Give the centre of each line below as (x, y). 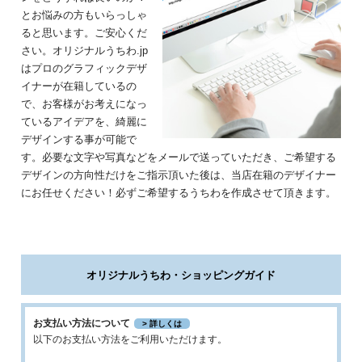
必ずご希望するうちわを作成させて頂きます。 (226, 192)
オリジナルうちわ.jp (101, 50)
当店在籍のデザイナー (284, 175)
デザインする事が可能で (79, 139)
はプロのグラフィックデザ (84, 68)
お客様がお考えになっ (95, 103)
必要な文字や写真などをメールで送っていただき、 (163, 157)
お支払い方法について (82, 323)
